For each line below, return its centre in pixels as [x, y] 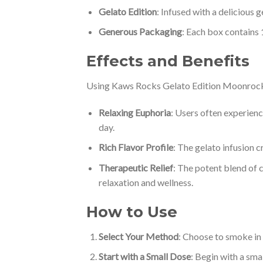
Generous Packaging [140, 32]
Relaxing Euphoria [134, 112]
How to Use [132, 211]
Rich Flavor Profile [136, 147]
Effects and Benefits [168, 61]
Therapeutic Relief [136, 168]
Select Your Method [138, 236]
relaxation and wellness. [146, 183]
